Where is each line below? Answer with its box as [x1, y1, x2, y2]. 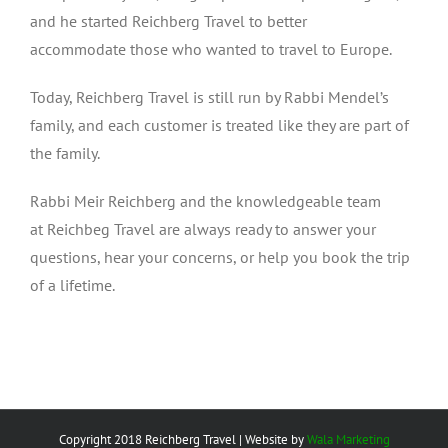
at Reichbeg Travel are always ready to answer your [30, 219, 376, 239]
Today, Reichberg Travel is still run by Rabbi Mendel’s [30, 87, 389, 107]
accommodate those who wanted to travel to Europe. [30, 39, 392, 59]
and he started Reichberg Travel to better [30, 11, 307, 31]
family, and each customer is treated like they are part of [30, 115, 409, 135]
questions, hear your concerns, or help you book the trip [30, 247, 410, 267]
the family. [30, 143, 100, 163]
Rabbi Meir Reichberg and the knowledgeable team [30, 191, 381, 211]
